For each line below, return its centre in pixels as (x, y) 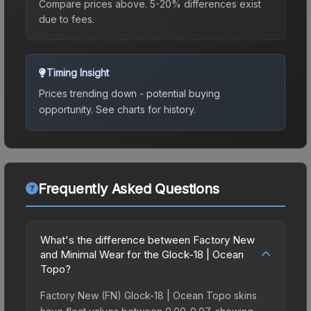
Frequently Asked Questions (128, 188)
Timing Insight (78, 72)
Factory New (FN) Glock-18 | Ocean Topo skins (149, 295)
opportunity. (66, 109)
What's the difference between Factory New (148, 239)
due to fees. (67, 19)
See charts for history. (144, 109)
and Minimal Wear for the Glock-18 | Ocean (142, 254)
